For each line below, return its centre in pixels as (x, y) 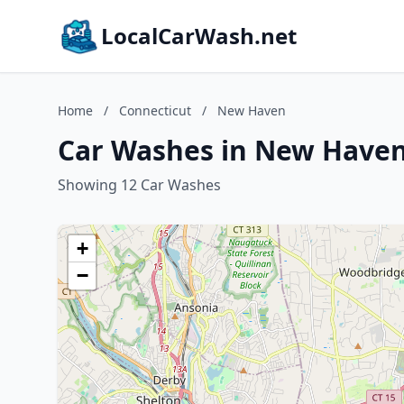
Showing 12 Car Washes (139, 185)
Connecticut (155, 110)
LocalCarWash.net (199, 36)
